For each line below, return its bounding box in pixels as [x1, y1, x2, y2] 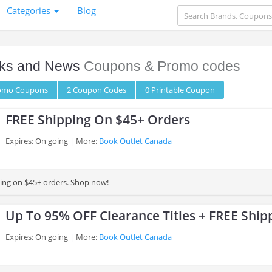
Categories [7, 4, 53, 16]
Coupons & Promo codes [80, 58, 240, 74]
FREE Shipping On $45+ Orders [5, 111, 190, 128]
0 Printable [145, 84, 186, 95]
